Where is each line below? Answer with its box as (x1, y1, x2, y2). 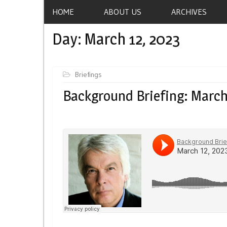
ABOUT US (104, 6, 141, 17)
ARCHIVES (171, 6, 207, 17)
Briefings (75, 69, 102, 79)
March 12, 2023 (85, 29, 180, 49)
